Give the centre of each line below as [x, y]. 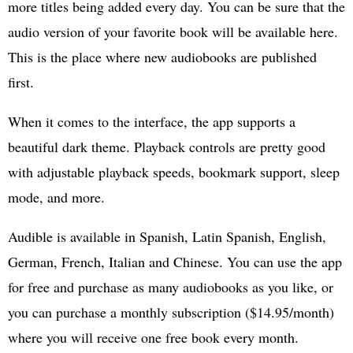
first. [21, 82]
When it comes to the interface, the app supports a [152, 121]
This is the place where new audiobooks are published [162, 56]
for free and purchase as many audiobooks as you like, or [171, 286]
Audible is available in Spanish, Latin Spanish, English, [167, 236]
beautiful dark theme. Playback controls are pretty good [167, 146]
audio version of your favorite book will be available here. [173, 31]
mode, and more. [56, 197]
